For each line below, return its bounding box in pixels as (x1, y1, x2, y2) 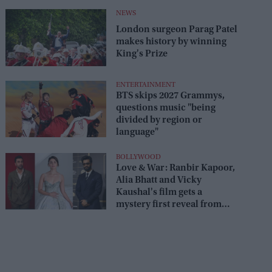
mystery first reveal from (115, 199, 222, 209)
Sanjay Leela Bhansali (115, 211, 209, 222)
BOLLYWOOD (115, 153, 161, 161)
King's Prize (115, 49, 168, 59)
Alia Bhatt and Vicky (115, 175, 202, 185)
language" (115, 127, 158, 137)
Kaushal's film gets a (115, 187, 202, 197)
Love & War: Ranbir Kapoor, (115, 163, 235, 173)
